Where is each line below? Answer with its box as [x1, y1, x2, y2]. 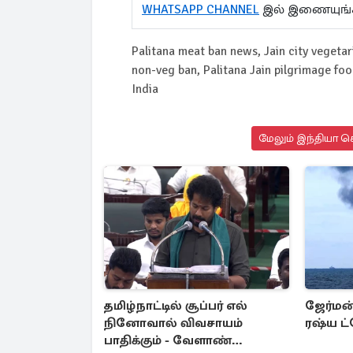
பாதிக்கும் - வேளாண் [104, 333, 232, 349]
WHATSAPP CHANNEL [142, 2, 259, 17]
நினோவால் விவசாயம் [104, 315, 243, 332]
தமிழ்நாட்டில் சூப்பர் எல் [104, 298, 247, 314]
